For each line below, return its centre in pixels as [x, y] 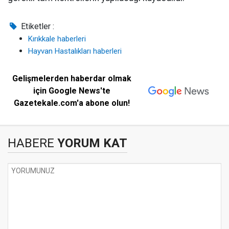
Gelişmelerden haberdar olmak [72, 78]
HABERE [31, 143]
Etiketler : [37, 26]
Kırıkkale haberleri [57, 39]
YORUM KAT [91, 143]
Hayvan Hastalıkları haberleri [75, 51]
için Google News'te [72, 91]
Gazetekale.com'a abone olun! [72, 103]
